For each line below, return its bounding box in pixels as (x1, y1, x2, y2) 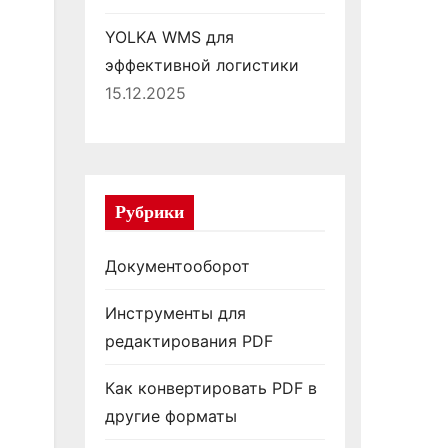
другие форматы (104, 406, 237, 426)
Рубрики (114, 201, 184, 223)
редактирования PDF (104, 331, 273, 351)
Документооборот (104, 256, 250, 276)
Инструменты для (104, 303, 246, 323)
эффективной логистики (104, 55, 299, 75)
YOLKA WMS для (104, 27, 234, 47)
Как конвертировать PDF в (104, 378, 317, 398)
